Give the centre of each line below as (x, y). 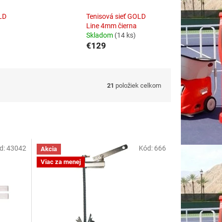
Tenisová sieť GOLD (116, 17)
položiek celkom (138, 85)
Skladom (100, 35)
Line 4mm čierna (111, 26)
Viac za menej (60, 162)
